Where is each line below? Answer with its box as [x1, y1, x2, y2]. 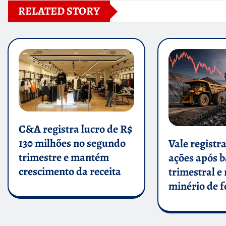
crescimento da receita [19, 163, 121, 179]
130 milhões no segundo [19, 135, 126, 151]
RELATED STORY [18, 4, 100, 19]
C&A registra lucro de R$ [19, 121, 132, 137]
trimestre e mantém [19, 149, 109, 165]
